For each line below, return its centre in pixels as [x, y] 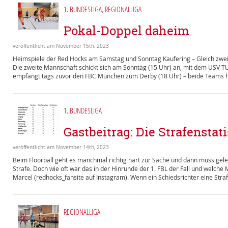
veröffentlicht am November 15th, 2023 [61, 46]
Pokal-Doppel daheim [126, 31]
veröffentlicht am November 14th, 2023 [61, 147]
